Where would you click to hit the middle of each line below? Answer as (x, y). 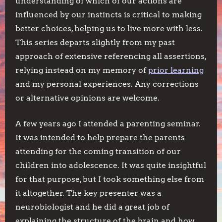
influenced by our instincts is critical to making (109, 15)
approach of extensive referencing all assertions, (111, 56)
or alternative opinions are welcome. (87, 98)
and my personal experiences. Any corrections (107, 84)
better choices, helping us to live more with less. (109, 28)
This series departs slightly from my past (95, 42)
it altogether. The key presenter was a (88, 193)
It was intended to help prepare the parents (100, 138)
